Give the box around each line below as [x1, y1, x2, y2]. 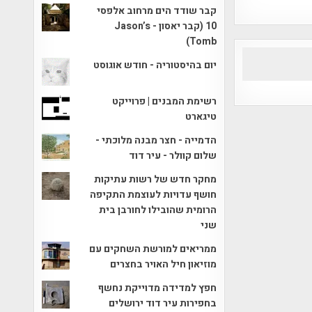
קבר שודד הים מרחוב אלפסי [97, 3, 217, 18]
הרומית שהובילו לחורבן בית [99, 202, 217, 217]
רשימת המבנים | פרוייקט [112, 93, 217, 109]
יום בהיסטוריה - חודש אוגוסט [93, 57, 217, 72]
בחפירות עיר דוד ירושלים [109, 295, 217, 311]
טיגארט [185, 109, 217, 124]
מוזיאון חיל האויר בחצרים [110, 256, 217, 272]
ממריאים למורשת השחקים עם [89, 241, 217, 256]
